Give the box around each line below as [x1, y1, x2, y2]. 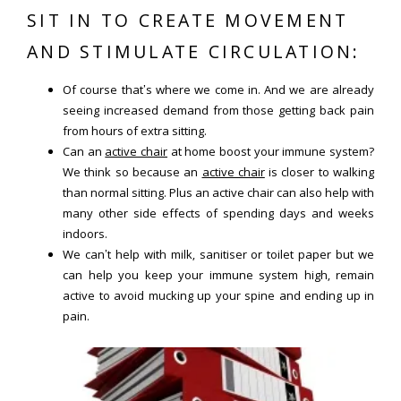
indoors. [63, 225, 107, 242]
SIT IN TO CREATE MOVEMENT [27, 8, 349, 32]
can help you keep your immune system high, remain [63, 266, 374, 283]
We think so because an [63, 163, 202, 180]
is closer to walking [264, 163, 375, 180]
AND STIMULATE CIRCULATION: [27, 39, 361, 64]
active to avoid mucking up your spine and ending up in [63, 286, 374, 303]
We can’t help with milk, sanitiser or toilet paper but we [63, 245, 374, 262]
